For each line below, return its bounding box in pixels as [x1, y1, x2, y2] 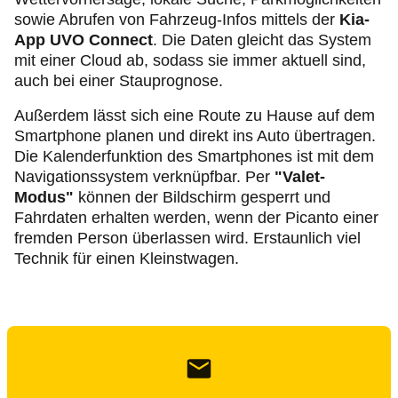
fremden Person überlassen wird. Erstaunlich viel [14, 229, 361, 247]
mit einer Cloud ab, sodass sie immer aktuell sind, [14, 52, 366, 69]
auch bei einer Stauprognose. [14, 72, 223, 90]
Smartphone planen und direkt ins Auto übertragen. [14, 127, 376, 145]
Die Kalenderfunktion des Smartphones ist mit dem [14, 147, 374, 165]
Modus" [14, 188, 74, 206]
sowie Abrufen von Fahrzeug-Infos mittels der [14, 11, 339, 28]
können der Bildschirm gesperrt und [74, 188, 330, 206]
